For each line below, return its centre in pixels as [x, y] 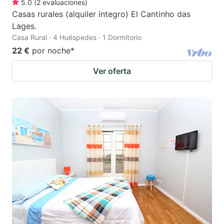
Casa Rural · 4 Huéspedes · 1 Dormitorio [77, 37]
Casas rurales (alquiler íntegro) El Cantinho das [101, 14]
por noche [51, 50]
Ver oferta [112, 71]
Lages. [24, 26]
